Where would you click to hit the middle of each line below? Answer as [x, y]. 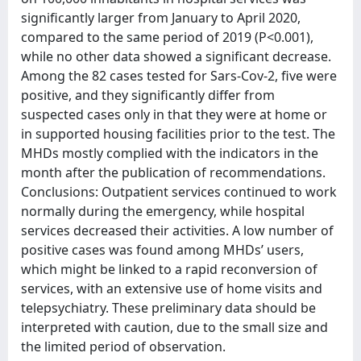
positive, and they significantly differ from [148, 95]
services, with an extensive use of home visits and [172, 288]
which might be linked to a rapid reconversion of [169, 269]
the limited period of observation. [123, 346]
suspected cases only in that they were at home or [174, 114]
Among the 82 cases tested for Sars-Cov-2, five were [179, 76]
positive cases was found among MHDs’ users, [162, 250]
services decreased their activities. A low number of [177, 230]
